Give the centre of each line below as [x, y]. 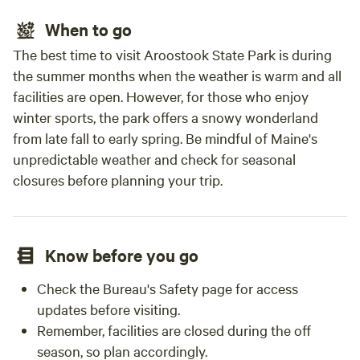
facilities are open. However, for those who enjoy [161, 96]
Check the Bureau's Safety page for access [168, 288]
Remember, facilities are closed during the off [174, 330]
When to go [88, 29]
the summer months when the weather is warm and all [177, 75]
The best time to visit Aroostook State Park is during [172, 54]
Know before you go [122, 255]
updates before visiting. [108, 309]
